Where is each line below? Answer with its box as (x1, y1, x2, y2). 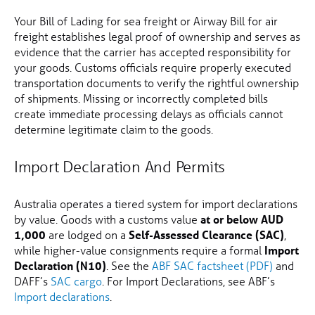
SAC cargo (51, 274, 102, 289)
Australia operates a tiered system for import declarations (14, 196, 297, 212)
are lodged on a (46, 227, 129, 243)
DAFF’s (14, 274, 51, 289)
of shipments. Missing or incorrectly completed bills (14, 91, 268, 106)
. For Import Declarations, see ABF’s (102, 274, 275, 289)
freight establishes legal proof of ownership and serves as (14, 29, 300, 44)
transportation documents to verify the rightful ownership (14, 75, 299, 91)
